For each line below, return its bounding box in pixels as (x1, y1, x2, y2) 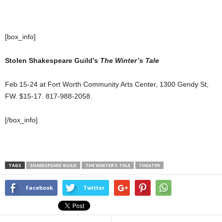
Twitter (83, 184, 105, 192)
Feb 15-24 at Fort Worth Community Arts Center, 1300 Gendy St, (5, 80, 209, 89)
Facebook (26, 184, 53, 192)
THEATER (139, 162, 160, 169)
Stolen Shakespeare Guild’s (5, 56, 98, 65)
